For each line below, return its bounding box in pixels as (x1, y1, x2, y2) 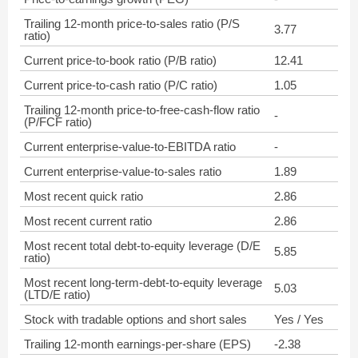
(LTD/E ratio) (24, 288, 90, 301)
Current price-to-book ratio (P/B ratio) (24, 54, 217, 67)
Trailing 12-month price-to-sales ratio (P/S (24, 17, 240, 30)
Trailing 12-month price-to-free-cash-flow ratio (24, 103, 260, 117)
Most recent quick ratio (24, 189, 143, 203)
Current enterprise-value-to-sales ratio (24, 165, 221, 178)
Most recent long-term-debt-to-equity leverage (24, 276, 262, 289)
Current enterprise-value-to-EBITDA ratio (24, 140, 236, 153)
